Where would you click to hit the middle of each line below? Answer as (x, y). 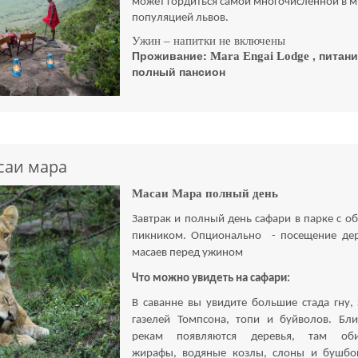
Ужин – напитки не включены (209, 40)
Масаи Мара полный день (205, 193)
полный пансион (179, 71)
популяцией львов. (181, 18)
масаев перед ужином (188, 253)
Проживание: (171, 55)
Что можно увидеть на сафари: (211, 278)
